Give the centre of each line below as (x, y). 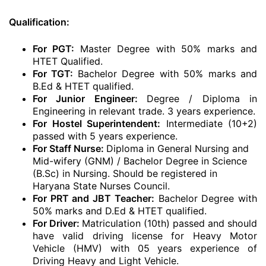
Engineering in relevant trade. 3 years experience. (144, 111)
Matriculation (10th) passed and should (170, 223)
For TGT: (55, 74)
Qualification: (39, 22)
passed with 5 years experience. (105, 136)
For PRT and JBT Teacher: (94, 198)
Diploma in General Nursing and (178, 148)
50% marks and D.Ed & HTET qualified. (120, 211)
